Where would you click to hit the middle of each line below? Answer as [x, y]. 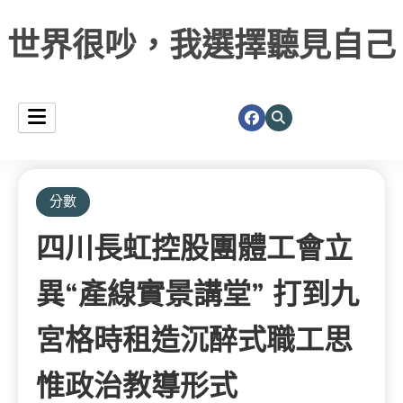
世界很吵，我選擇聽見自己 [201, 46]
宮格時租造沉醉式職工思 [194, 340]
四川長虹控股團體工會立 [194, 249]
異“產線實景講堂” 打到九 [197, 295]
